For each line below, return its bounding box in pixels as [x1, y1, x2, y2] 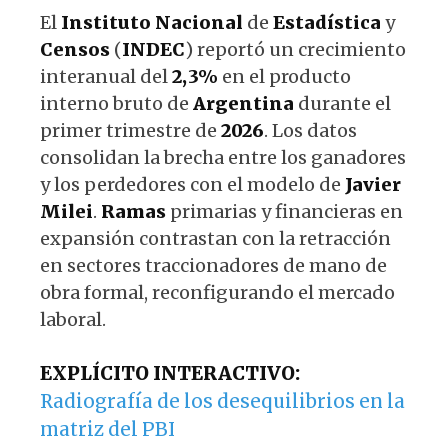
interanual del [40, 64, 172, 88]
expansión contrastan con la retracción [40, 226, 391, 250]
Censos [40, 37, 110, 61]
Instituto [61, 10, 151, 34]
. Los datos [264, 118, 357, 142]
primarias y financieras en [166, 199, 403, 223]
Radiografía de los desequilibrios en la [40, 389, 405, 413]
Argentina [193, 91, 294, 115]
